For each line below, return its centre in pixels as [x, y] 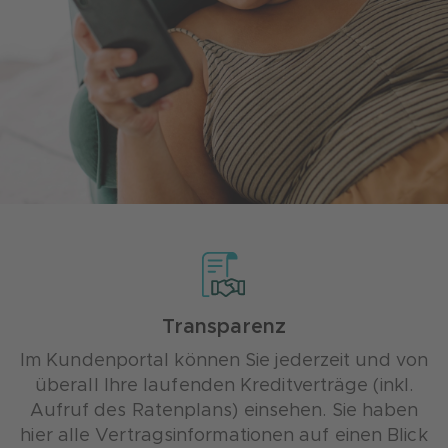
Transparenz [224, 327]
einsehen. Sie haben [328, 411]
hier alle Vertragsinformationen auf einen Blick [224, 436]
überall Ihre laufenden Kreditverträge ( [207, 386]
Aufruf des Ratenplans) [134, 411]
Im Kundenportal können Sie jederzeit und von [224, 361]
